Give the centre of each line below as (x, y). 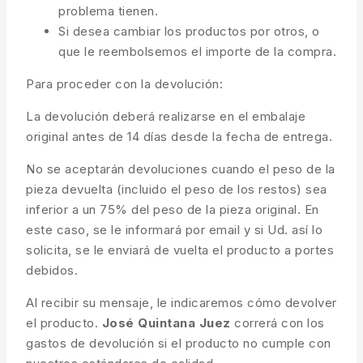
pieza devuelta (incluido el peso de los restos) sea (177, 190)
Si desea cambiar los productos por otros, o (189, 32)
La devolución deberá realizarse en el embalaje (166, 117)
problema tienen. (108, 11)
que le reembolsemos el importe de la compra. (197, 52)
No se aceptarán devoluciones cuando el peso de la (181, 169)
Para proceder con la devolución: (124, 84)
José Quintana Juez (168, 323)
